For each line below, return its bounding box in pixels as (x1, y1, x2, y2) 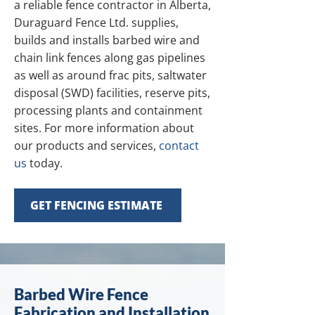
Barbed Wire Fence (14, 285, 148, 304)
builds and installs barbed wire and (14, 32, 200, 48)
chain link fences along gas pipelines (14, 50, 205, 65)
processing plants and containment (14, 103, 202, 118)
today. (27, 155, 63, 171)
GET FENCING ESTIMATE (30, 198, 162, 213)
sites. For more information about (14, 120, 194, 136)
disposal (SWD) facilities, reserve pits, (14, 85, 210, 101)
